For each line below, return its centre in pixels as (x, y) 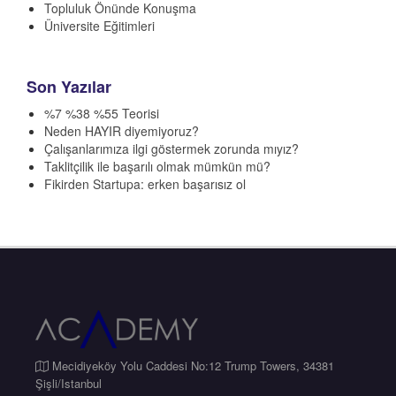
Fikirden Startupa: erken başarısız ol (145, 183)
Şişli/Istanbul (69, 384)
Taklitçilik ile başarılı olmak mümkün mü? (157, 166)
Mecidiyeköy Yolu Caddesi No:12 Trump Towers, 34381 (191, 366)
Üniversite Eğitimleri (99, 25)
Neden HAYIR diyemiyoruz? (122, 130)
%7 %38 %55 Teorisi (102, 113)
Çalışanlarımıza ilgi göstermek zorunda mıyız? (171, 148)
